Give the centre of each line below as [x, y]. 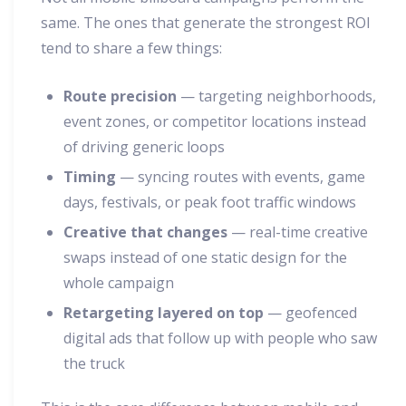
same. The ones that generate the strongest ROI [206, 23]
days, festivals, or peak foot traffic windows [210, 203]
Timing [90, 177]
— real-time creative [298, 232]
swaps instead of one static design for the [205, 258]
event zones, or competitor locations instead [215, 122]
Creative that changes [145, 232]
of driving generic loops [144, 147]
